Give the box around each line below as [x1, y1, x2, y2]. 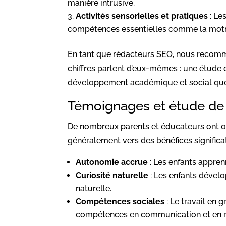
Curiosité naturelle [76, 170, 149, 180]
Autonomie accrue [76, 157, 148, 167]
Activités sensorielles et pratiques [76, 11, 208, 21]
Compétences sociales [76, 196, 165, 206]
